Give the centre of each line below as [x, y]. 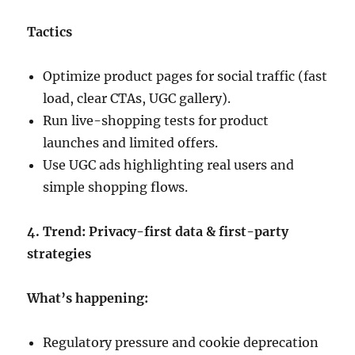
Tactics [50, 32]
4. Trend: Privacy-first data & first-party [158, 232]
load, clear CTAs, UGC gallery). [137, 99]
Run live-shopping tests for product [156, 121]
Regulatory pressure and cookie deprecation [181, 343]
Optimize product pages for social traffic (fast [185, 76]
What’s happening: [88, 298]
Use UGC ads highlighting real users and [169, 165]
